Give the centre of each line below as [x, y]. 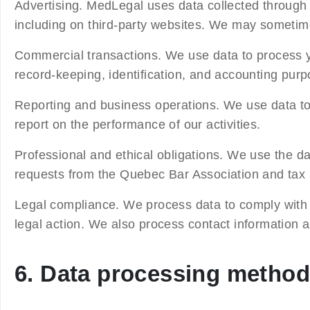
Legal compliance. [69, 204]
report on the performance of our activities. [138, 124]
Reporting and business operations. [119, 105]
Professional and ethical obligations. [121, 155]
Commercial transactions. [90, 55]
